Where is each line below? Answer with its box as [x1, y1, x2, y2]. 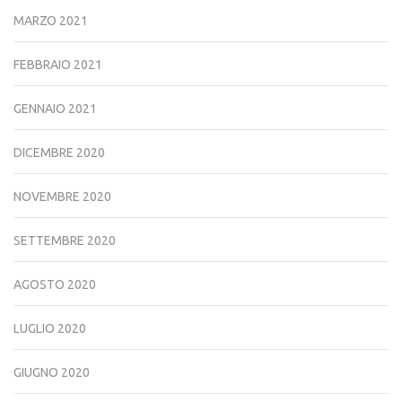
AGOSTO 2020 [13, 277, 96, 293]
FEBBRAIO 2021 [13, 57, 102, 73]
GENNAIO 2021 [13, 101, 97, 117]
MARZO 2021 [13, 13, 88, 29]
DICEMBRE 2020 [13, 145, 105, 161]
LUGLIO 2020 [13, 321, 86, 336]
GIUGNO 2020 [13, 365, 90, 380]
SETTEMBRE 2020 [13, 233, 116, 249]
